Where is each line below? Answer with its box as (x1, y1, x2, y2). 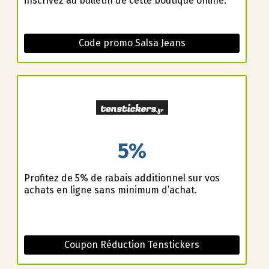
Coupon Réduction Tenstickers (64, 238, 199, 250)
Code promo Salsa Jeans (78, 37, 186, 49)
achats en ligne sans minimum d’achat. (23, 184, 197, 196)
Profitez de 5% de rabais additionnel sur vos (23, 172, 220, 184)
